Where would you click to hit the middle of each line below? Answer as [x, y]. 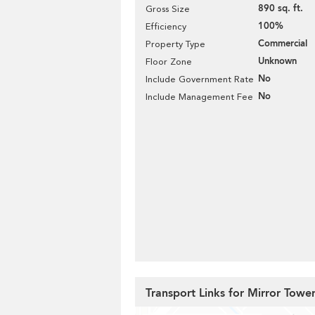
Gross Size [168, 9]
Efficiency [166, 26]
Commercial [283, 44]
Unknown [277, 61]
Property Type [175, 44]
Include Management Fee [199, 97]
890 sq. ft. [281, 8]
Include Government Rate [200, 79]
